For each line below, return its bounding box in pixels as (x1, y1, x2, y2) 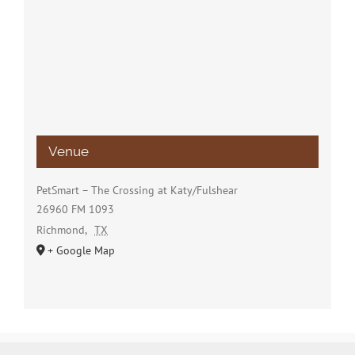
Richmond (36, 223, 85, 238)
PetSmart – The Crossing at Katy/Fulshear (36, 183, 238, 198)
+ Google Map (47, 243, 115, 258)
